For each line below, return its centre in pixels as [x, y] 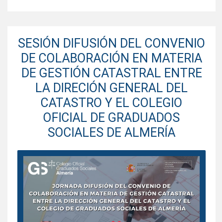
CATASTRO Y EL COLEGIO [111, 103]
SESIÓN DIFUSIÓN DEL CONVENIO [111, 43]
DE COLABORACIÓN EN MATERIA [111, 58]
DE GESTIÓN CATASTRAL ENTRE [111, 73]
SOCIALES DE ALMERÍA [111, 132]
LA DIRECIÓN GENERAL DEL [111, 88]
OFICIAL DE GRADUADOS [111, 117]
